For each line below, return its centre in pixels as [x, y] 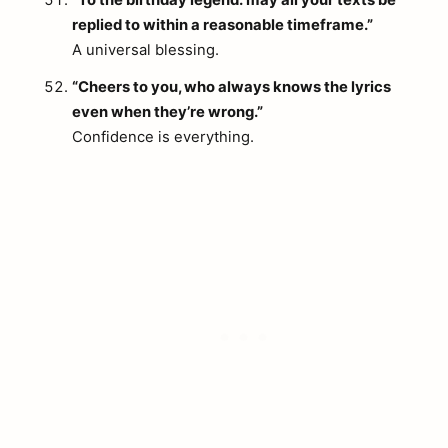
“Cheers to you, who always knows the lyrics [231, 86]
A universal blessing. [145, 50]
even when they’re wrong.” [167, 111]
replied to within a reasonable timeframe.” [222, 25]
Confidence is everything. [163, 136]
